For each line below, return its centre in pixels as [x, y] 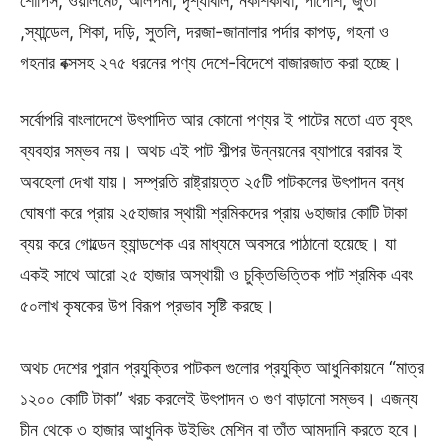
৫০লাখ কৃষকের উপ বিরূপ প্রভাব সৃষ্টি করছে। [147, 305]
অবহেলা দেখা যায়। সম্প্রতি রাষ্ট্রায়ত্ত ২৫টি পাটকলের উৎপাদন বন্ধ [212, 181]
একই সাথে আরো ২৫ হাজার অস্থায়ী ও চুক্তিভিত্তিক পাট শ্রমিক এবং [216, 274]
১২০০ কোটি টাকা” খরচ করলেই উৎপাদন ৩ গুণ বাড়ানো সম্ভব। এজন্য [219, 398]
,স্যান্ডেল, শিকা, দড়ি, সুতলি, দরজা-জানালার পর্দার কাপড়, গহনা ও [204, 31]
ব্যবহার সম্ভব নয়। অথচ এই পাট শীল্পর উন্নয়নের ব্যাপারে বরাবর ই [211, 150]
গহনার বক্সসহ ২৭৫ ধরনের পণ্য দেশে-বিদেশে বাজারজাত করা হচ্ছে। [211, 62]
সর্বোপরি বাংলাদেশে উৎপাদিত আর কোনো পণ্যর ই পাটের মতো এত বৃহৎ [215, 119]
